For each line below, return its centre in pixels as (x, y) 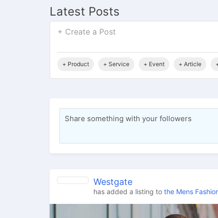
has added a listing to (129, 192)
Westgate (113, 182)
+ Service (116, 64)
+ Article (190, 64)
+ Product (76, 64)
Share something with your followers (128, 119)
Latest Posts (85, 12)
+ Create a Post (87, 32)
